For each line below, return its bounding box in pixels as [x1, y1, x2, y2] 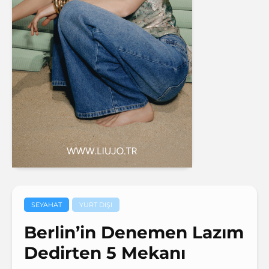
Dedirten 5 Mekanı [24, 243, 186, 263]
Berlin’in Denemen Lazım [24, 222, 244, 243]
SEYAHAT [31, 201, 62, 209]
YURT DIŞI [79, 201, 112, 209]
